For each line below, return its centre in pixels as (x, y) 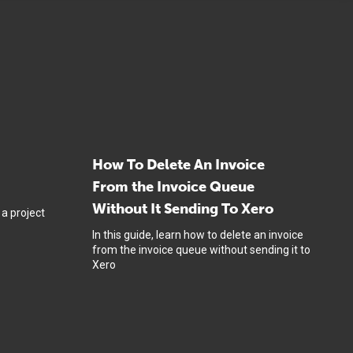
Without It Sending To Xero (183, 208)
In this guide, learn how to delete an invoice (198, 234)
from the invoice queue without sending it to (201, 249)
